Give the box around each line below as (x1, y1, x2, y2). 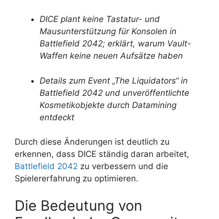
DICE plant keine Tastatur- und (40, 14, 160, 24)
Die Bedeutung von (15, 197, 142, 214)
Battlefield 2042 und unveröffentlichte (40, 88, 189, 98)
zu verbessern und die (78, 161, 168, 172)
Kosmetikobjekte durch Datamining (40, 100, 176, 110)
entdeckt (40, 112, 74, 122)
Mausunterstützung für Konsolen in (40, 26, 176, 37)
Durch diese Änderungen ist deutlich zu (15, 137, 170, 147)
